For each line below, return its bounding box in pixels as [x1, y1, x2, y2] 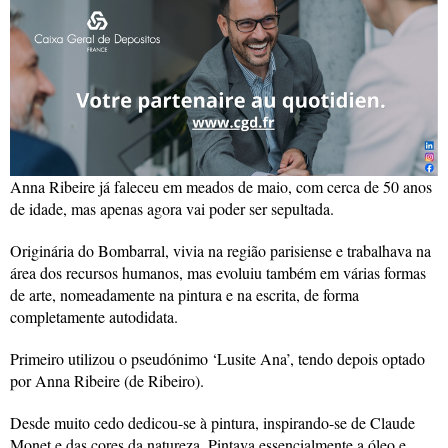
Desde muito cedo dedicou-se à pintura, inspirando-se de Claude [10, 411, 415, 433]
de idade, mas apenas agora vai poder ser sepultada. [10, 197, 334, 219]
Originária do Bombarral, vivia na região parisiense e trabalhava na [10, 239, 431, 261]
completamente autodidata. [10, 305, 178, 327]
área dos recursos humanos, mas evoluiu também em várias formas [10, 261, 426, 283]
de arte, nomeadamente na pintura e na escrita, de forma [10, 283, 359, 305]
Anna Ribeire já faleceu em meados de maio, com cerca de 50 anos [10, 175, 432, 197]
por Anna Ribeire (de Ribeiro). [10, 369, 204, 391]
